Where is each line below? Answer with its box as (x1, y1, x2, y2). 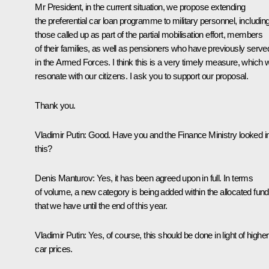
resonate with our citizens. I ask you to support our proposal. (35, 70, 249, 81)
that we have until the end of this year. (35, 200, 168, 211)
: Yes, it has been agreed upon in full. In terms (92, 172, 253, 183)
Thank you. (35, 100, 76, 110)
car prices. (35, 243, 73, 254)
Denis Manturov (35, 172, 92, 183)
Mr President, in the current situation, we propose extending (35, 1, 246, 12)
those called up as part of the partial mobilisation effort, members (35, 29, 263, 40)
